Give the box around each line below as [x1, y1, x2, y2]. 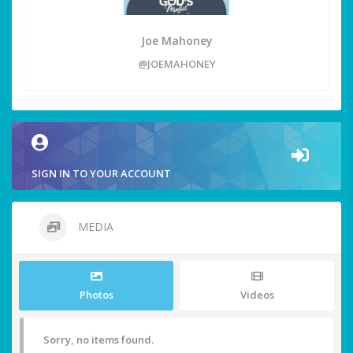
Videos [240, 288, 274, 303]
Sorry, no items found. [43, 333, 154, 347]
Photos [79, 288, 113, 303]
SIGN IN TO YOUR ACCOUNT [32, 166, 171, 181]
